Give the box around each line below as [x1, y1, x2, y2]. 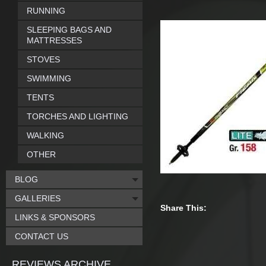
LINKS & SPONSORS [15, 213, 95, 222]
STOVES [27, 55, 60, 64]
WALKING [27, 131, 64, 140]
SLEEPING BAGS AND [27, 25, 112, 34]
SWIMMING [27, 74, 71, 83]
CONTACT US [15, 232, 68, 241]
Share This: [160, 203, 207, 213]
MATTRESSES [27, 36, 82, 45]
